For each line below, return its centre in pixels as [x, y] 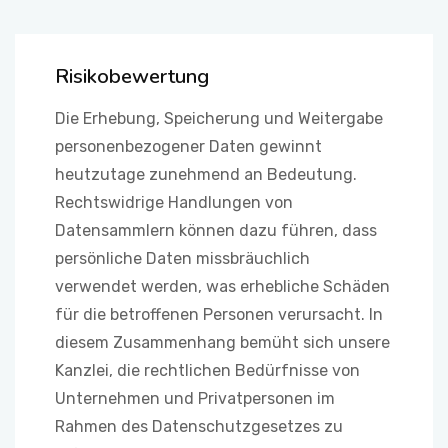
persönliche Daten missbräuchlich [182, 258]
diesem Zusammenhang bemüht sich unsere [222, 342]
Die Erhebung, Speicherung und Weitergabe [219, 118]
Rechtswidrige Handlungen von [174, 202]
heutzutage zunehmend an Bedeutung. [206, 174]
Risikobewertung [132, 76]
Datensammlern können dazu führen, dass [216, 230]
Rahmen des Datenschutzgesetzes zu [199, 426]
